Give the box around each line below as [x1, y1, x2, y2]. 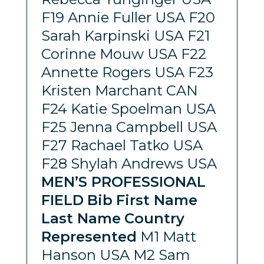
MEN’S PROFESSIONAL [41, 173, 206, 190]
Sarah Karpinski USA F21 [41, 27, 210, 44]
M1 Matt [136, 227, 196, 245]
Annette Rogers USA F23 [41, 63, 213, 81]
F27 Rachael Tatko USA [41, 136, 203, 154]
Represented [41, 227, 137, 245]
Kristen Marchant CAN [41, 81, 198, 99]
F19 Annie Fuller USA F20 [41, 8, 215, 26]
